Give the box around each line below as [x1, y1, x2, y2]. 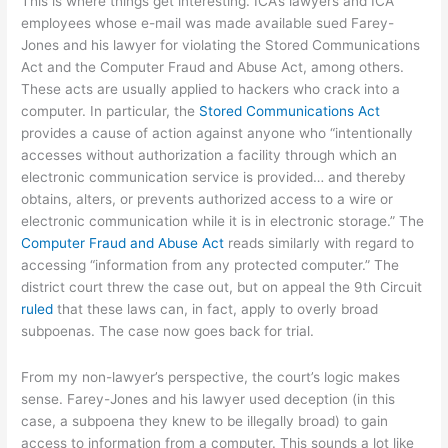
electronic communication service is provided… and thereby [21, 169, 407, 186]
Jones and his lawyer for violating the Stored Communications [21, 37, 421, 54]
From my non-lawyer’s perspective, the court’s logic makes [21, 369, 401, 386]
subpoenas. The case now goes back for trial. [21, 323, 315, 340]
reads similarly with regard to [224, 235, 415, 252]
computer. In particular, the [21, 103, 200, 120]
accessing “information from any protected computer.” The [21, 257, 400, 274]
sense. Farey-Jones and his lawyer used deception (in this [21, 391, 396, 408]
